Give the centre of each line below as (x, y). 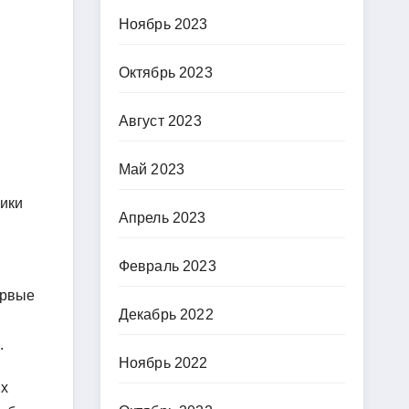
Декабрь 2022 (166, 315)
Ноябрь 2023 (163, 24)
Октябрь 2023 (165, 73)
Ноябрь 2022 (163, 363)
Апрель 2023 (162, 218)
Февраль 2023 (167, 266)
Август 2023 (160, 121)
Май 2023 (152, 169)
